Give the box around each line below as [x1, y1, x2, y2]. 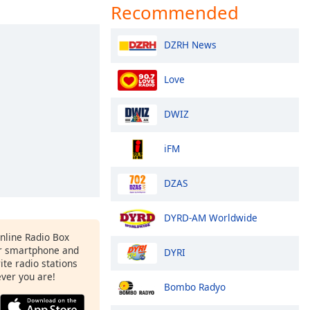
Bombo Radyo [164, 280, 226, 293]
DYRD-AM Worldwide [164, 210, 257, 224]
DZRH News [164, 37, 217, 51]
